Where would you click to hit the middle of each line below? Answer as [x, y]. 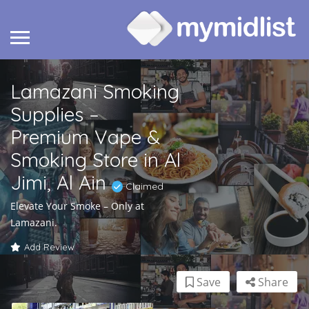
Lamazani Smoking [95, 92]
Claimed [143, 187]
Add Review [49, 247]
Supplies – [55, 114]
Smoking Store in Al [96, 160]
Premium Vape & [85, 137]
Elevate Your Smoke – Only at [77, 206]
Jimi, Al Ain [61, 183]
